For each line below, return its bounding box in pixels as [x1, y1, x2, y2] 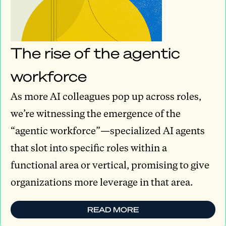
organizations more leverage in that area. [11, 176, 193, 189]
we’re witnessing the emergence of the [11, 107, 181, 120]
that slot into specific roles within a [11, 141, 167, 154]
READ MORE [87, 205, 139, 214]
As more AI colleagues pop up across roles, [11, 90, 201, 103]
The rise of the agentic [11, 43, 180, 63]
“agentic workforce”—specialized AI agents [11, 124, 205, 137]
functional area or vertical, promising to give [11, 158, 209, 172]
